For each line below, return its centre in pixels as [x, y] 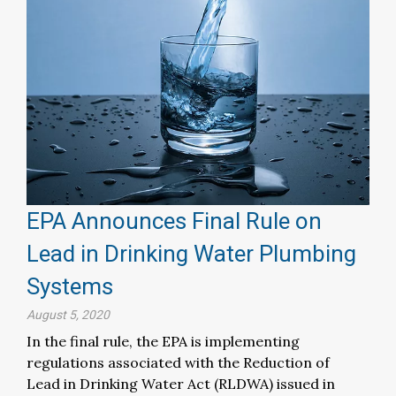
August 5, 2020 [68, 315]
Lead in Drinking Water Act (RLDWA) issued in [181, 384]
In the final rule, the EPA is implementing [163, 342]
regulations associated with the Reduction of [178, 363]
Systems [70, 287]
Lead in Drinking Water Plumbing [191, 254]
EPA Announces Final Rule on [174, 221]
